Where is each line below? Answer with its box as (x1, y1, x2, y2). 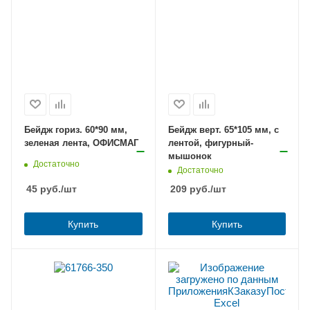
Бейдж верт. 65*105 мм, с (167, 124, 279, 135)
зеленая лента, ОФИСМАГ (24, 137, 138, 148)
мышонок (167, 150, 212, 161)
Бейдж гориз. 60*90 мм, (24, 124, 127, 135)
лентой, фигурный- (167, 137, 253, 148)
